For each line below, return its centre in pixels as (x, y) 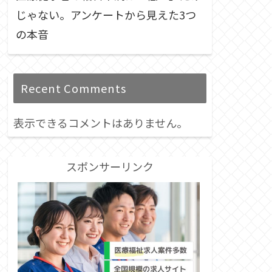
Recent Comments (73, 88)
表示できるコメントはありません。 (100, 123)
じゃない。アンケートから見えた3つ (106, 14)
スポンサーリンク (110, 166)
